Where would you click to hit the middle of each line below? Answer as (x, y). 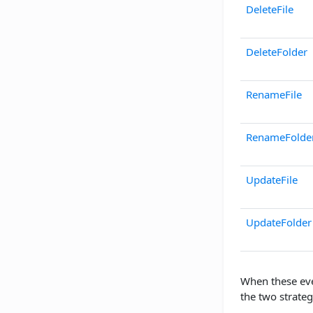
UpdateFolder (279, 223)
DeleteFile (270, 9)
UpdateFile (272, 180)
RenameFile (274, 95)
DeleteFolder (277, 52)
